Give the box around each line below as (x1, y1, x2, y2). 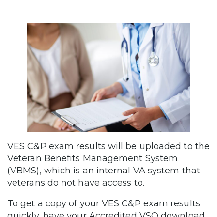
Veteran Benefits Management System (7, 153, 178, 164)
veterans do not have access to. (7, 177, 144, 188)
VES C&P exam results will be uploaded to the (7, 141, 210, 152)
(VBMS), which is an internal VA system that (7, 165, 200, 176)
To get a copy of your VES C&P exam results (7, 198, 200, 209)
